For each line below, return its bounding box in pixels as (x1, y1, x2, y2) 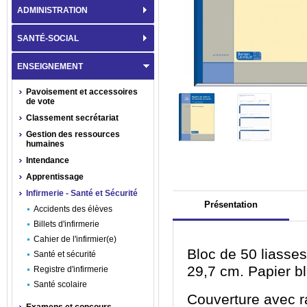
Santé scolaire (34, 280, 87, 289)
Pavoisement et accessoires (26, 87, 138, 97)
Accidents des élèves (34, 204, 112, 214)
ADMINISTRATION (17, 5, 88, 15)
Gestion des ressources (26, 130, 120, 139)
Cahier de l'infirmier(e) (34, 234, 116, 244)
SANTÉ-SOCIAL (17, 34, 79, 43)
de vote (26, 97, 55, 106)
